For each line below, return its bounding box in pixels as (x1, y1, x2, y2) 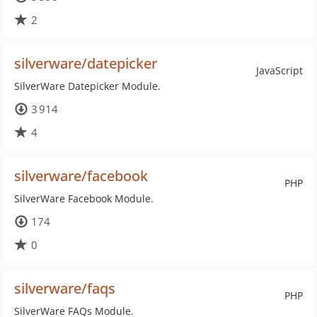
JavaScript (256, 64, 303, 77)
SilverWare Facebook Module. (14, 192, 154, 205)
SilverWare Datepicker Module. (14, 79, 161, 93)
